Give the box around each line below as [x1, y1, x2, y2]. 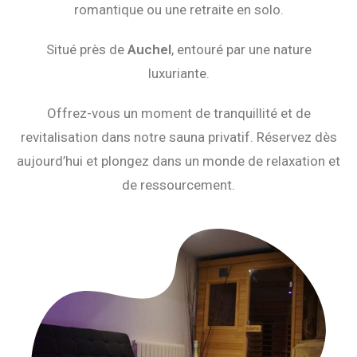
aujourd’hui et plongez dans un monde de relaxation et [17, 153, 340, 170]
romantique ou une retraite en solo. [73, 2, 284, 18]
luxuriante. [147, 65, 210, 82]
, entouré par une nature [171, 41, 312, 58]
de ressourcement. [122, 177, 235, 194]
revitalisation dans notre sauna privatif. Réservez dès [20, 129, 337, 146]
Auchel [127, 41, 171, 58]
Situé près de [45, 41, 127, 58]
